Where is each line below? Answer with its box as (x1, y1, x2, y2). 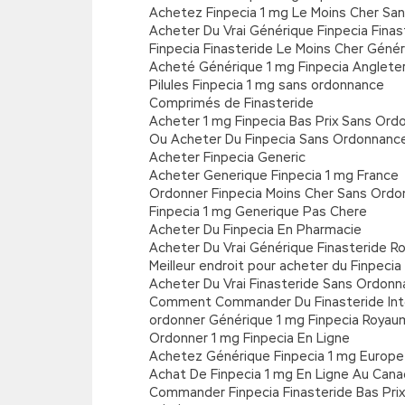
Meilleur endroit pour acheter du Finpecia (149, 258, 401, 274)
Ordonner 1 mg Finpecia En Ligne (149, 330, 350, 346)
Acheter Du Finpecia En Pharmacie (149, 221, 362, 238)
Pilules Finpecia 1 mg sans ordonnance (149, 77, 384, 93)
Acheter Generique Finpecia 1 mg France (149, 167, 399, 184)
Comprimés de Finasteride (149, 95, 314, 111)
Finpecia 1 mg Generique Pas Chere (149, 203, 367, 220)
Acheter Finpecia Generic (149, 149, 306, 165)
